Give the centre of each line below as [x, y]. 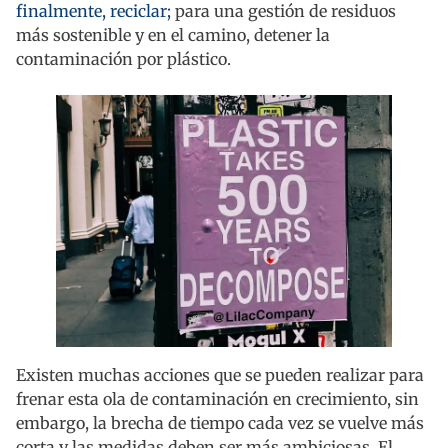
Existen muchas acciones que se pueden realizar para [220, 375]
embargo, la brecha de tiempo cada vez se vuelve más [220, 423]
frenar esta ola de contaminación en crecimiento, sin [217, 399]
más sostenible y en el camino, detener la [173, 35]
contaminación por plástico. [123, 59]
